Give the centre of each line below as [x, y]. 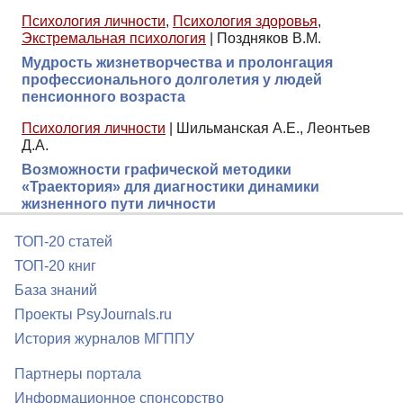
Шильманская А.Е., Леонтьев [273, 128]
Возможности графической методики [157, 169]
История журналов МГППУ [104, 339]
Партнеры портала [78, 374]
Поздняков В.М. [269, 38]
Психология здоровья [245, 21]
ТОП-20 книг [55, 266]
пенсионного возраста [103, 96]
